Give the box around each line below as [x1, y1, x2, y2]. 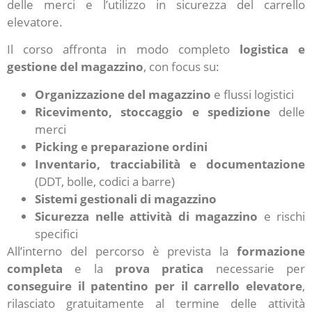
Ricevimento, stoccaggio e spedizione [35, 103, 270, 120]
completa [7, 260, 63, 276]
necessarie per [203, 260, 306, 276]
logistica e [239, 41, 306, 58]
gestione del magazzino [7, 58, 143, 75]
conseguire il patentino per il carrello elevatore [7, 277, 302, 294]
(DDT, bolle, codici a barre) [35, 173, 175, 189]
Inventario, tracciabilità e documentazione [35, 155, 305, 172]
